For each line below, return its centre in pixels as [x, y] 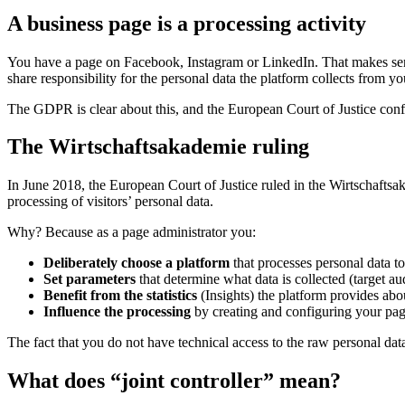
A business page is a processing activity [187, 23]
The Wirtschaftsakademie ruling [158, 147]
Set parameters [89, 279]
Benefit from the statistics [120, 296]
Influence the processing [117, 312]
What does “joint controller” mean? [174, 381]
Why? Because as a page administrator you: [132, 232]
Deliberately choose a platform [137, 263]
